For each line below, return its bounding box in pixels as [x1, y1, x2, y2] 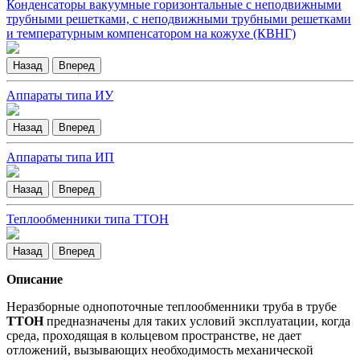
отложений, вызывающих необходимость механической [6, 343, 313, 358]
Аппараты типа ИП [6, 150, 114, 165]
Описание [6, 272, 63, 287]
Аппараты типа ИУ [6, 88, 113, 103]
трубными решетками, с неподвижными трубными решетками [6, 12, 351, 27]
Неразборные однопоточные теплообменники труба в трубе [6, 300, 337, 314]
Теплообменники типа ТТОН [6, 212, 169, 227]
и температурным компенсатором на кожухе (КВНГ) [6, 27, 296, 41]
